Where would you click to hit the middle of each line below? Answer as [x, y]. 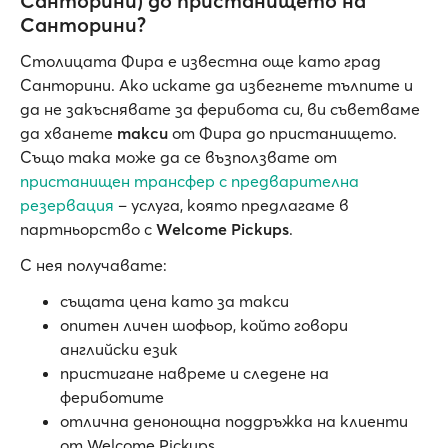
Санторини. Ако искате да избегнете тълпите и [216, 85]
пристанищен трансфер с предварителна [189, 181]
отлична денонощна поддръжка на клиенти [234, 421]
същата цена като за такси [174, 301]
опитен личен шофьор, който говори [204, 325]
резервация [67, 205]
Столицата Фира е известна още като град [200, 61]
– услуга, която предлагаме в [231, 205]
